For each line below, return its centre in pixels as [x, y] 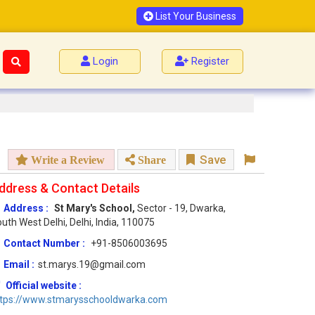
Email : [19, 265]
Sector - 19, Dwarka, [181, 208]
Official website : [44, 286]
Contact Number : [45, 244]
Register [211, 61]
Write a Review [66, 160]
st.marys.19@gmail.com [92, 265]
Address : [26, 208]
